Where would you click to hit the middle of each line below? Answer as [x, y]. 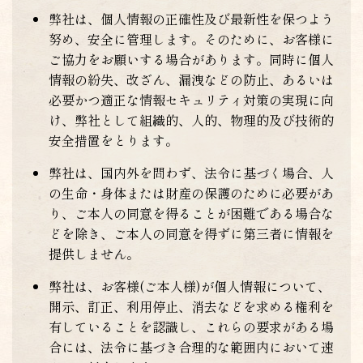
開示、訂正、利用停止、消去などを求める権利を [191, 306]
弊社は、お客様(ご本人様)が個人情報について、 [190, 286]
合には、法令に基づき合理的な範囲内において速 [191, 347]
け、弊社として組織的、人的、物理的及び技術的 [191, 120]
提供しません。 [94, 254]
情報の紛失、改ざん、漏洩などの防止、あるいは [191, 79]
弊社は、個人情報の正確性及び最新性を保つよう [191, 19]
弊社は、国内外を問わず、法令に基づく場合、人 [191, 173]
